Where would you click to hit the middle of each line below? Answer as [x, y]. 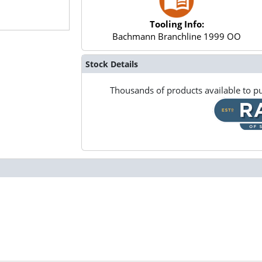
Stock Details [111, 64]
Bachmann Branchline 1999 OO [177, 37]
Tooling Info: [177, 24]
